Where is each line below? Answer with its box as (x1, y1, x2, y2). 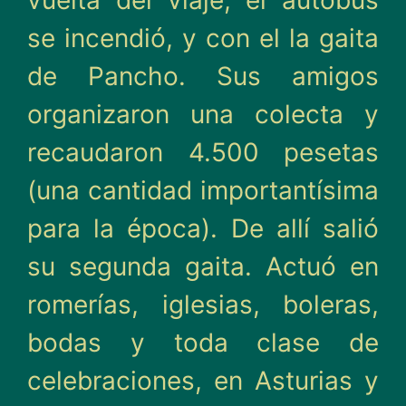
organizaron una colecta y (27, 99, 379, 130)
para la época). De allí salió (27, 213, 379, 244)
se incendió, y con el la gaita (27, 23, 379, 53)
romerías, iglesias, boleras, (27, 289, 379, 320)
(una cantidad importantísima (27, 175, 379, 206)
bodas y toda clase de (27, 327, 379, 358)
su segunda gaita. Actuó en (27, 251, 379, 282)
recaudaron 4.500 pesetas (27, 137, 379, 168)
